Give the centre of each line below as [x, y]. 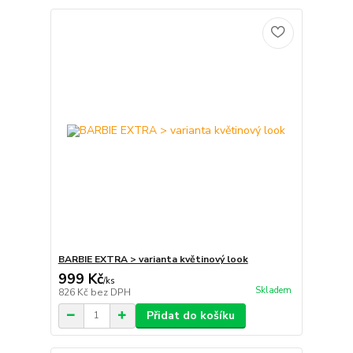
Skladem [273, 290]
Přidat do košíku [190, 315]
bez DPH [110, 292]
